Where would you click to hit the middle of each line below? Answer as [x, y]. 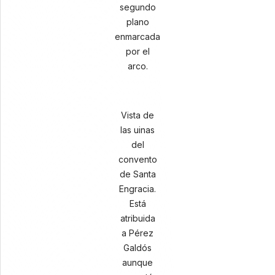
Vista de [137, 115]
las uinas [137, 130]
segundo [137, 7]
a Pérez [137, 233]
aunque [137, 262]
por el [137, 51]
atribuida [137, 218]
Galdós [137, 248]
